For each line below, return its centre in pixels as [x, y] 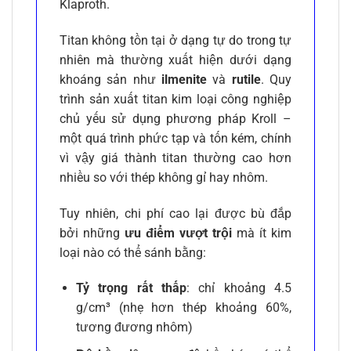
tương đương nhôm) [134, 327]
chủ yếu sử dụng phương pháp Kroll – [175, 118]
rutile [246, 79]
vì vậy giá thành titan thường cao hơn [175, 157]
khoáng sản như [110, 79]
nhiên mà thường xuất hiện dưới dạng [175, 60]
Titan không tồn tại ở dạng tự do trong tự [175, 40]
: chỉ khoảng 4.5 [239, 288]
